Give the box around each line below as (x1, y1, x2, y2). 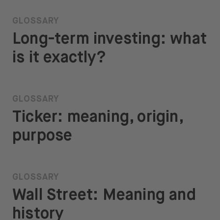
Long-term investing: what (12, 31, 207, 48)
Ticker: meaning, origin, (12, 110, 183, 126)
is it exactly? (12, 50, 106, 66)
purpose (12, 128, 73, 144)
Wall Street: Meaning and (12, 188, 196, 204)
